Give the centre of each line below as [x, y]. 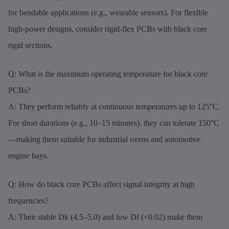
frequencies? [28, 200]
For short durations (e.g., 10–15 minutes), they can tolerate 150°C [114, 123]
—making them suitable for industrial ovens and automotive [104, 139]
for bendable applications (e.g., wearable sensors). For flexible [108, 12]
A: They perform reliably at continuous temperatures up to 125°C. [114, 106]
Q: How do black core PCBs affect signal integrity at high [101, 184]
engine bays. [28, 155]
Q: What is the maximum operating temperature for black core [108, 74]
